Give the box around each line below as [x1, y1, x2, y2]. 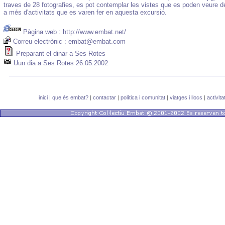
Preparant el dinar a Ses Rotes [16, 50, 105, 57]
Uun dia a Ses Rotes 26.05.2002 [14, 59, 108, 67]
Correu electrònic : [11, 38, 68, 45]
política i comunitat [121, 94, 165, 100]
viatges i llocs [170, 94, 202, 100]
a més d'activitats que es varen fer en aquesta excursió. [4, 9, 167, 16]
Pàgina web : [21, 28, 63, 36]
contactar [93, 94, 116, 100]
